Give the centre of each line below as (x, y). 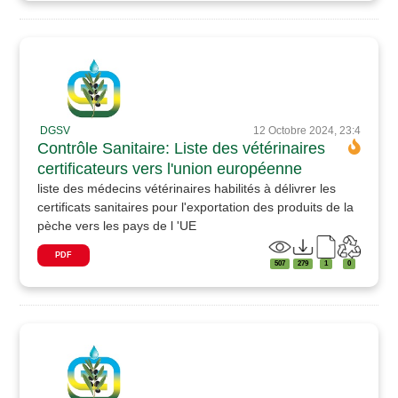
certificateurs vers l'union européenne (170, 168)
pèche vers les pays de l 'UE (117, 225)
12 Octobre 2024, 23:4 (306, 130)
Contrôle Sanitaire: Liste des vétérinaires (182, 148)
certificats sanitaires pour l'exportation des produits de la (196, 207)
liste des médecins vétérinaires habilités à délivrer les (187, 188)
